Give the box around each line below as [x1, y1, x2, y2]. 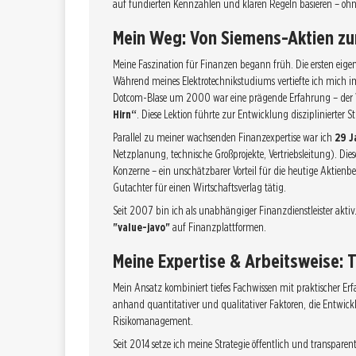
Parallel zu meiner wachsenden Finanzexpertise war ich [113, 131, 335, 144]
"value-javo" [113, 221, 170, 234]
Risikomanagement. [113, 315, 193, 327]
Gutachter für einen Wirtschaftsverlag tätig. [113, 181, 286, 194]
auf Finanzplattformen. [170, 221, 266, 234]
